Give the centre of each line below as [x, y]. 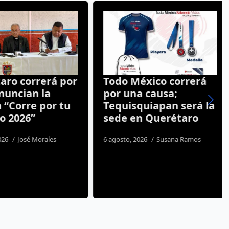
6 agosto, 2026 [121, 139]
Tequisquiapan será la [154, 106]
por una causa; [135, 93]
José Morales [31, 139]
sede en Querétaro [145, 118]
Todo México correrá [150, 81]
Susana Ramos [173, 139]
